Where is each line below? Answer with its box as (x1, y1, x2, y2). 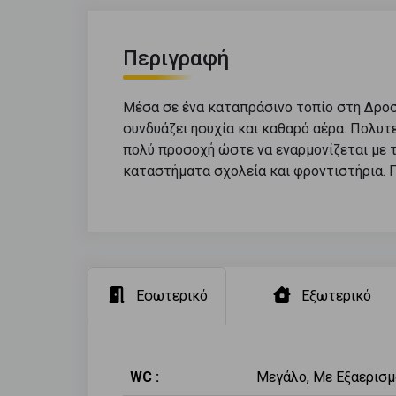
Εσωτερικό (136, 287, 208, 305)
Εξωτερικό (301, 287, 371, 305)
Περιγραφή (123, 46, 229, 72)
